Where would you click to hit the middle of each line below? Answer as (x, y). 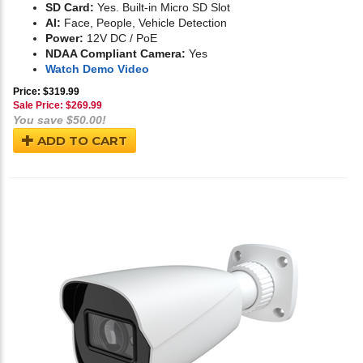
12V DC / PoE (120, 38)
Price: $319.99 (46, 92)
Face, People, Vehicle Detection (144, 23)
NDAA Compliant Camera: (115, 54)
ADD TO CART (81, 141)
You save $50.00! (60, 120)
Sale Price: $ (42, 106)
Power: (64, 38)
